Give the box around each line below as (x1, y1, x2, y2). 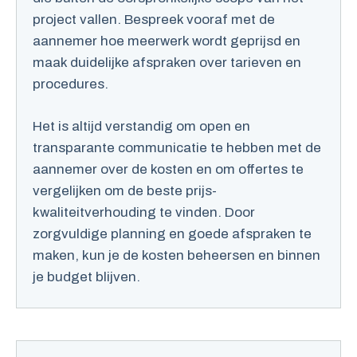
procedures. (33, 76, 108, 92)
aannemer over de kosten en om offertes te (33, 161, 304, 177)
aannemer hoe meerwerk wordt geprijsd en (33, 33, 300, 49)
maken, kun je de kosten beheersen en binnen (33, 247, 320, 263)
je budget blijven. (33, 269, 140, 284)
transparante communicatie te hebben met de (33, 139, 321, 155)
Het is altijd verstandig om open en (33, 118, 250, 134)
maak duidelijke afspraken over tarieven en (33, 55, 301, 71)
